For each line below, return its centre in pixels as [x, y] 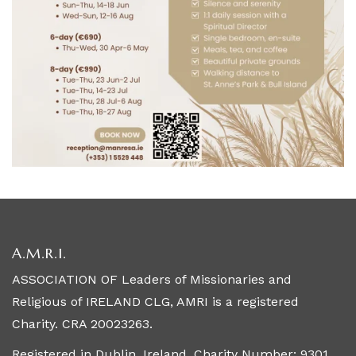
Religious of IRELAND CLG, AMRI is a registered [155, 302]
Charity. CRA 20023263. [82, 324]
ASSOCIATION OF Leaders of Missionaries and [152, 280]
